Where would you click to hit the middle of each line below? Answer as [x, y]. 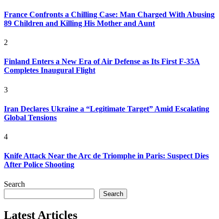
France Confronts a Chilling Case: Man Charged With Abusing [109, 14]
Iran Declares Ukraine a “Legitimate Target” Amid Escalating [107, 109]
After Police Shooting [39, 165]
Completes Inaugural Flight [50, 70]
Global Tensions [30, 117]
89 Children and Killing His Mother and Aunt [79, 23]
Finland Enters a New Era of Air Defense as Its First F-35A [102, 62]
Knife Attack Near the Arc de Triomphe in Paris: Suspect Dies [106, 156]
